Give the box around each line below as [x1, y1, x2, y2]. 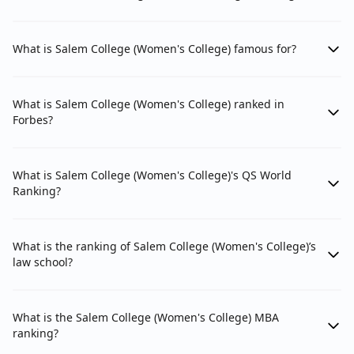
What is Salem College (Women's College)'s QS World [13, 168, 292, 183]
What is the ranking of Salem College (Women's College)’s [13, 239, 316, 254]
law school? [13, 254, 73, 270]
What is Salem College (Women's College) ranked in [13, 96, 284, 112]
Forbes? [13, 112, 53, 128]
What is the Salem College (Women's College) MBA [13, 310, 279, 326]
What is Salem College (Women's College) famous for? [13, 41, 296, 57]
